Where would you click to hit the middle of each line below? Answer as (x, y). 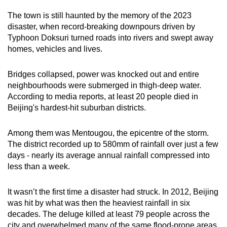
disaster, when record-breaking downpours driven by (101, 27)
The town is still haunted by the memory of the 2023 (100, 16)
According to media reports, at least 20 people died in (103, 97)
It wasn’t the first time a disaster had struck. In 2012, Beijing (113, 192)
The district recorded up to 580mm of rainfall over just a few (113, 144)
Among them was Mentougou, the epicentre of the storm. (108, 133)
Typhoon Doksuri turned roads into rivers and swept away (110, 38)
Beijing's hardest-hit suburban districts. (77, 108)
